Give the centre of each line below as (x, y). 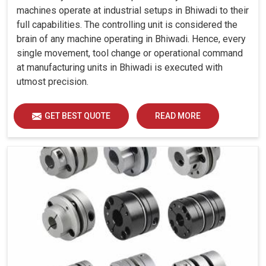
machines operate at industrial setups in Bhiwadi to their (133, 11)
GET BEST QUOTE (77, 116)
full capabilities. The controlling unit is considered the (127, 25)
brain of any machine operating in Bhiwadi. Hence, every (131, 39)
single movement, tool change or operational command (130, 53)
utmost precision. (53, 82)
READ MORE (178, 116)
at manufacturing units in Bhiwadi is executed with (120, 68)
